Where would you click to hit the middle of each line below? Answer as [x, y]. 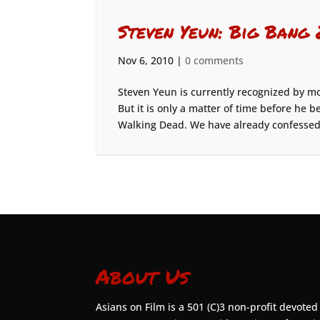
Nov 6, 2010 [146, 60]
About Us [142, 276]
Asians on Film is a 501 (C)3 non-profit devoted [207, 306]
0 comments [215, 60]
